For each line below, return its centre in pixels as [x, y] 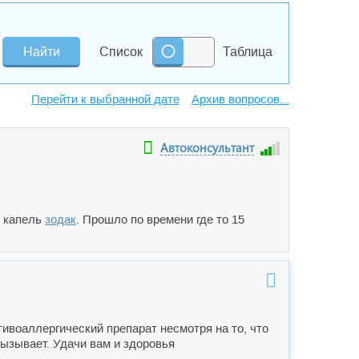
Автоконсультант [207, 147]
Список [121, 52]
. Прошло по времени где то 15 [160, 219]
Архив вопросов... [240, 99]
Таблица [248, 52]
